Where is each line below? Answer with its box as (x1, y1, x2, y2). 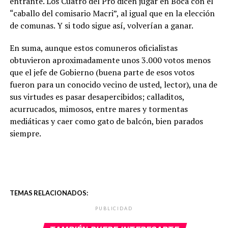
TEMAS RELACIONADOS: (9, 188, 88, 197)
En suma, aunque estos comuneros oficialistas (9, 42, 178, 53)
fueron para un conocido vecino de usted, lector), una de (9, 78, 217, 90)
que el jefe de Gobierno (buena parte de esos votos (9, 66, 194, 78)
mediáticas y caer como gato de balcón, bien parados (9, 115, 203, 127)
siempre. (9, 127, 41, 139)
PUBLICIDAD (95, 205, 133, 211)
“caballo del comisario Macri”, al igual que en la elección (9, 7, 215, 19)
